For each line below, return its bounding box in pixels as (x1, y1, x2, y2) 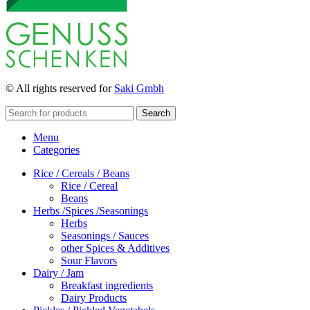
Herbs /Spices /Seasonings (33, 204, 148, 217)
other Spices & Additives (61, 241, 170, 254)
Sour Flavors (61, 254, 117, 266)
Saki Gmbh (114, 82, 164, 94)
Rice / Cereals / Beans (33, 167, 129, 179)
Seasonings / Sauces (61, 229, 149, 241)
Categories (33, 143, 80, 156)
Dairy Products (61, 291, 127, 304)
